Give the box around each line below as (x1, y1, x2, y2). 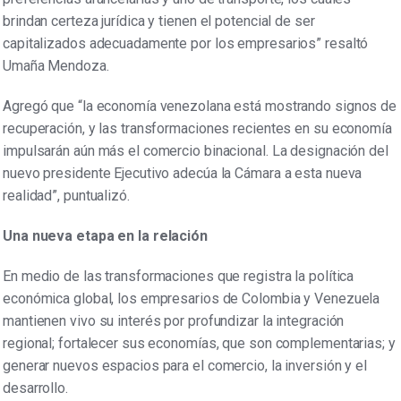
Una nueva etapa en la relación (3, 227, 208, 245)
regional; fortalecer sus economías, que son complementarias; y (3, 335, 396, 353)
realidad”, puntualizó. (3, 187, 130, 205)
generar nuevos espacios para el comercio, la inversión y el (3, 357, 368, 375)
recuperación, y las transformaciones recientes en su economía (3, 120, 392, 138)
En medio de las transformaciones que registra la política (3, 268, 354, 286)
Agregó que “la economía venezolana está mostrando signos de (3, 98, 397, 115)
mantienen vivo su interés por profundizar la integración (3, 312, 345, 330)
